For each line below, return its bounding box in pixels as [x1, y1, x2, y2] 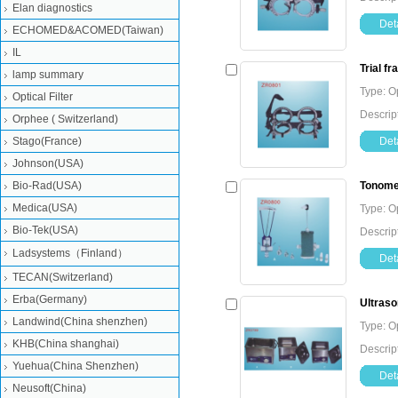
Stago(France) [12, 135, 82, 147]
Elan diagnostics [12, 2, 92, 14]
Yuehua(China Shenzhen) [12, 360, 139, 372]
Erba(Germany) [12, 293, 87, 306]
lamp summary [12, 68, 84, 81]
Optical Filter [12, 91, 73, 103]
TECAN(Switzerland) [12, 271, 113, 283]
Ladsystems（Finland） [12, 247, 128, 259]
